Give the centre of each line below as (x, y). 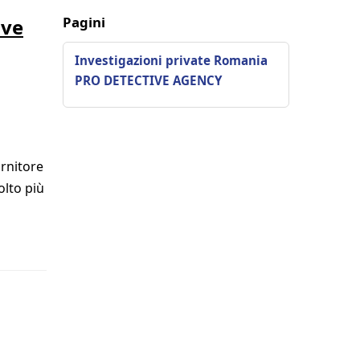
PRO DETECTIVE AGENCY (148, 80)
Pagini (84, 22)
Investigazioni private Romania (171, 60)
